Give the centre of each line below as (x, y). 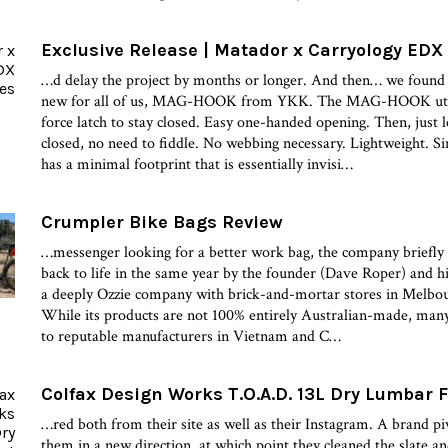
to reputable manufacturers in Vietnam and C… (191, 336)
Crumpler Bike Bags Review (162, 221)
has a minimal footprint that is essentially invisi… (197, 164)
